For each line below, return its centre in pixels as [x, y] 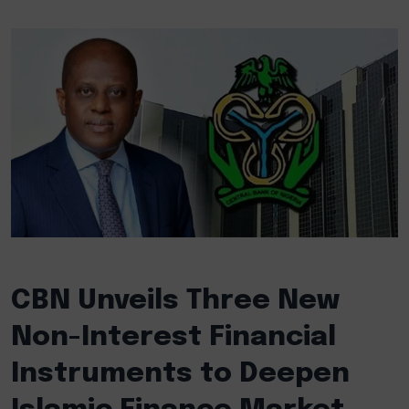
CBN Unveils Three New [175, 300]
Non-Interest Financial [173, 337]
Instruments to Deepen [180, 373]
